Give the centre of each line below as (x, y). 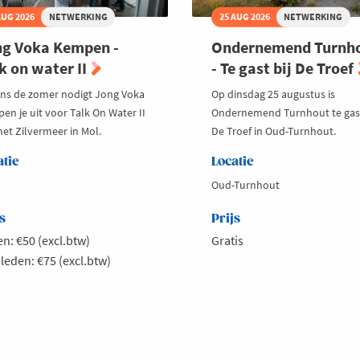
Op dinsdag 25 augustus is (273, 94)
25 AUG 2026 (244, 17)
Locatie (233, 162)
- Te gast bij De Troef (284, 67)
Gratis (227, 240)
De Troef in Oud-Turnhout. (274, 131)
